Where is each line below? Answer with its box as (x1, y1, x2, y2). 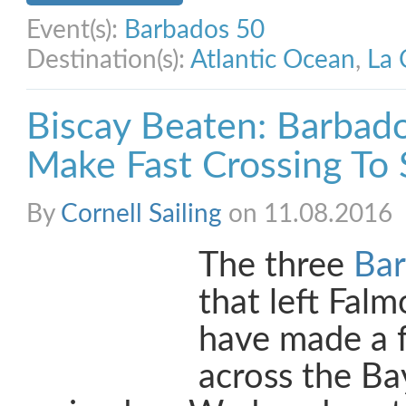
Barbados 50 (124, 17, 265, 43)
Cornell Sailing (61, 201, 222, 227)
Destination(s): (26, 47, 190, 72)
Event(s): (26, 17, 124, 43)
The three (198, 249, 353, 283)
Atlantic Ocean (190, 47, 355, 72)
